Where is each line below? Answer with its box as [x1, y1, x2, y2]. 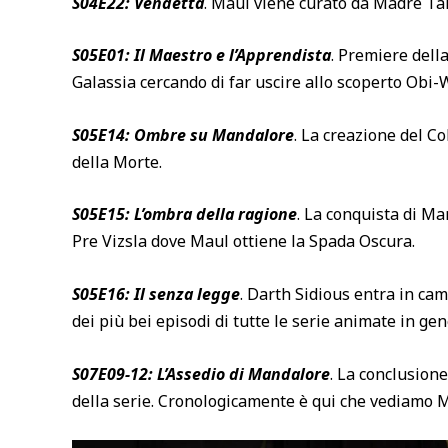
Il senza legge [130, 282, 240, 305]
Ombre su [130, 123, 212, 146]
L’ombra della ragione [130, 203, 297, 226]
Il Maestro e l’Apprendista [130, 44, 331, 67]
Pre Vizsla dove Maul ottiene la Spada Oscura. [72, 230, 415, 253]
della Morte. [72, 150, 162, 173]
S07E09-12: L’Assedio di [72, 362, 248, 385]
